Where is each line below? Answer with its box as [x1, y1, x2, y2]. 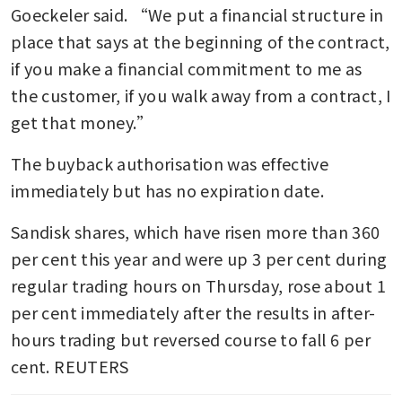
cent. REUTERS [11, 354, 129, 379]
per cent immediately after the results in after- [11, 301, 376, 325]
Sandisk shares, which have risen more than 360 [11, 220, 380, 244]
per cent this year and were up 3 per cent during [11, 247, 388, 271]
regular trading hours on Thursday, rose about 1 [11, 274, 386, 298]
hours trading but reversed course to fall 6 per [11, 328, 371, 352]
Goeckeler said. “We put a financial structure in [11, 3, 384, 27]
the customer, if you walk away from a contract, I [11, 83, 391, 108]
